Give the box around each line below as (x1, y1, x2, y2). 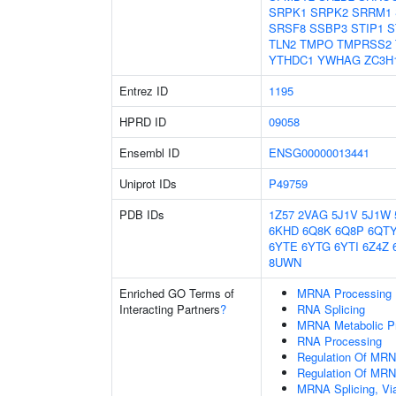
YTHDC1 (269, 51, 314, 68)
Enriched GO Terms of (119, 285, 234, 301)
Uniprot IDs (119, 175, 177, 192)
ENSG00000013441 (269, 144, 369, 161)
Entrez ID (119, 82, 168, 99)
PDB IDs (119, 206, 164, 223)
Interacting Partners (119, 301, 220, 317)
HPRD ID (119, 113, 166, 130)
